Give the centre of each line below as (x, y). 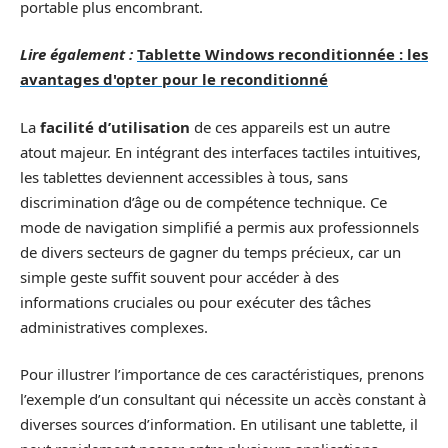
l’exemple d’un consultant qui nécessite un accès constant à (223, 399)
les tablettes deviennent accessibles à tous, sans (184, 176)
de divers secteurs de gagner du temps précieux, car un (210, 251)
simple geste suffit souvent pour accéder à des (179, 276)
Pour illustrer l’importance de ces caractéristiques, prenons (222, 374)
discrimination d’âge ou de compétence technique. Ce (203, 201)
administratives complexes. (114, 326)
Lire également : (76, 54)
